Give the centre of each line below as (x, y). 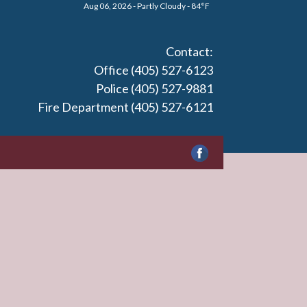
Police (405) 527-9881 (154, 88)
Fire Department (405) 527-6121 (125, 107)
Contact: (189, 51)
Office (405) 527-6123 (153, 70)
